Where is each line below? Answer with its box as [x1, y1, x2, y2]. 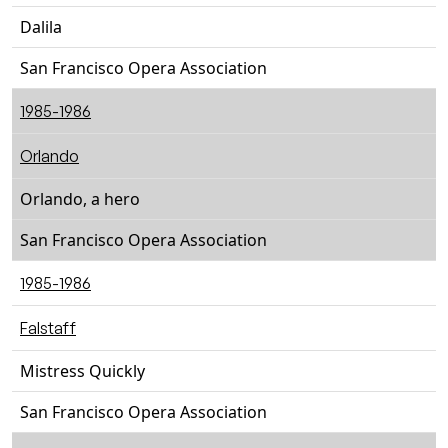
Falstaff [20, 318, 76, 338]
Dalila [20, 16, 62, 38]
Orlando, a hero [20, 188, 140, 210]
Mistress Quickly [20, 360, 145, 382]
